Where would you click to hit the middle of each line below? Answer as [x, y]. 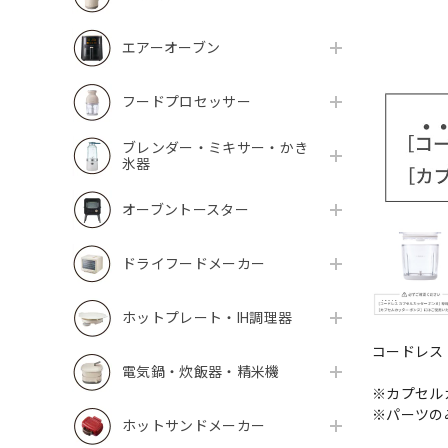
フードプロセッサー [186, 102]
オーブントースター [185, 210]
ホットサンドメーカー [194, 426]
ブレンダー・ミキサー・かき [215, 148]
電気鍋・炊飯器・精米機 [201, 372]
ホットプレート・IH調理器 [207, 318]
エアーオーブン [171, 48]
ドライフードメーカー [194, 264]
